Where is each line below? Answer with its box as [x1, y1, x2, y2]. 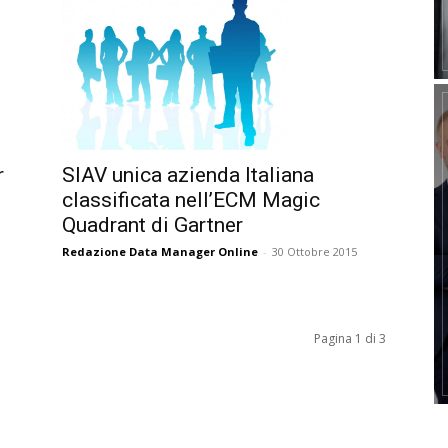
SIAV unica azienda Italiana [62, 162, 314, 187]
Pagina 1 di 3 [314, 329, 386, 347]
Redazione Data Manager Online [62, 243, 258, 259]
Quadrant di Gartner [62, 212, 243, 237]
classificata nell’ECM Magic [62, 187, 320, 212]
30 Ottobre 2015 [272, 243, 357, 259]
